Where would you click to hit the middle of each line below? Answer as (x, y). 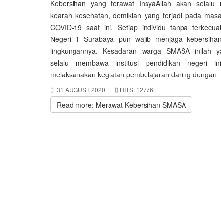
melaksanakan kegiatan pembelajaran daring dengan (133, 74)
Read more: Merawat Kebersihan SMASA (121, 105)
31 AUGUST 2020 (81, 90)
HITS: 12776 (137, 90)
